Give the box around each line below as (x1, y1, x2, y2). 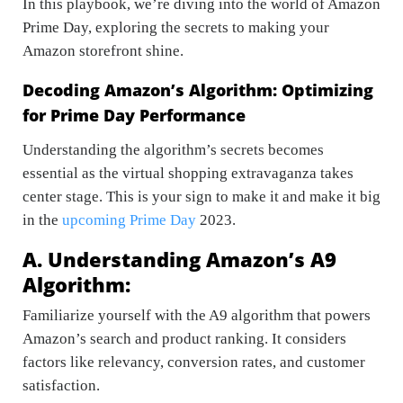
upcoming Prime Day (62, 211, 196, 229)
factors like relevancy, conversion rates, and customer (22, 354, 365, 372)
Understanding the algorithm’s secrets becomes (22, 141, 324, 159)
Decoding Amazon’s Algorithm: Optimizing (22, 79, 373, 102)
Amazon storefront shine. (22, 42, 184, 60)
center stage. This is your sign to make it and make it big (22, 188, 381, 206)
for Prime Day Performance (22, 104, 246, 127)
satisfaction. (22, 377, 100, 395)
